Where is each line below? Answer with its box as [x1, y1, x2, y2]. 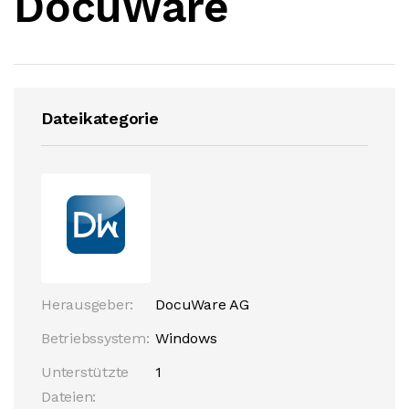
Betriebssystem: [41, 330, 150, 347]
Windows [155, 330, 217, 347]
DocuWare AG [155, 296, 249, 313]
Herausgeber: [41, 296, 134, 313]
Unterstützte [41, 363, 130, 381]
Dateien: [41, 388, 97, 405]
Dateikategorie [41, 109, 159, 128]
